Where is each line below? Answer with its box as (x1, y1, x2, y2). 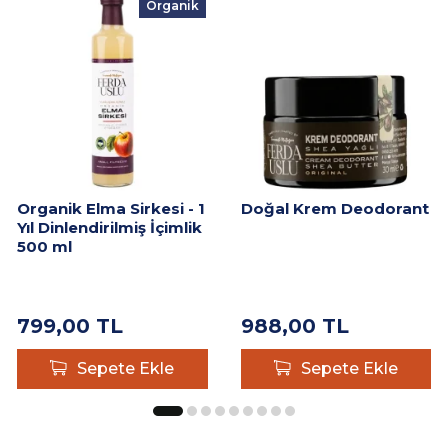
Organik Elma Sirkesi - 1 (17, 198, 205, 218)
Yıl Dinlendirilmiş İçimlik (17, 217, 202, 237)
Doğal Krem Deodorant (240, 198, 429, 218)
